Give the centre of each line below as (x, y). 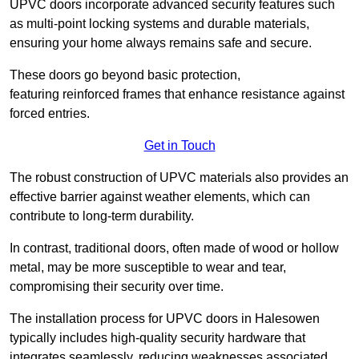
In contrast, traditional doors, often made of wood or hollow (174, 248)
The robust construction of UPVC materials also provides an (179, 178)
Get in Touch (179, 146)
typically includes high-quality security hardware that (157, 338)
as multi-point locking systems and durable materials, (159, 24)
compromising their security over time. (117, 287)
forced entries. (50, 114)
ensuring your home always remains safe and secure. (161, 43)
